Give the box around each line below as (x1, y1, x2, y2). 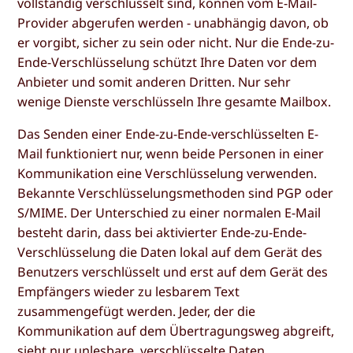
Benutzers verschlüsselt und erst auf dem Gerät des (17, 263, 329, 281)
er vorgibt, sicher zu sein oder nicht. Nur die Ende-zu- (17, 34, 335, 52)
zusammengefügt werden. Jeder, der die (17, 303, 256, 321)
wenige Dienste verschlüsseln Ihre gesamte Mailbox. (17, 93, 332, 111)
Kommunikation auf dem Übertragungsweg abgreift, (17, 322, 335, 340)
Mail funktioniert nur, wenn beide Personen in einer (17, 145, 325, 163)
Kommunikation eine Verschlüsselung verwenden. (17, 165, 318, 183)
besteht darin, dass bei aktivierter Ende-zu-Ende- (17, 224, 307, 242)
